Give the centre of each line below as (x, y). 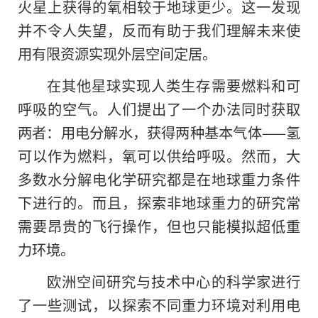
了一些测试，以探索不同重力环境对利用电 (159, 304)
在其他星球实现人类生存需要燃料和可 (173, 85)
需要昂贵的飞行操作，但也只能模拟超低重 (159, 225)
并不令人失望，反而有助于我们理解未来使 (159, 30)
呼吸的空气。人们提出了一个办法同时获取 (159, 108)
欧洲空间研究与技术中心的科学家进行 (173, 281)
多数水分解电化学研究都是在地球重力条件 (159, 179)
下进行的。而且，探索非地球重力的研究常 (159, 202)
